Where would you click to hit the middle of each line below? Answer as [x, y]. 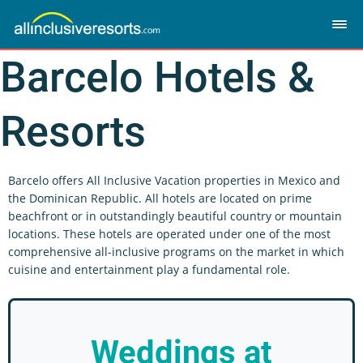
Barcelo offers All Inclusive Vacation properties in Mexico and [174, 180]
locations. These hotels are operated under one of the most [169, 234]
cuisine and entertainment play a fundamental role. [149, 269]
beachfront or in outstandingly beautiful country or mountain [175, 216]
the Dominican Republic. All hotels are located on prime [160, 198]
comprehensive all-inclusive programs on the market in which [176, 252]
